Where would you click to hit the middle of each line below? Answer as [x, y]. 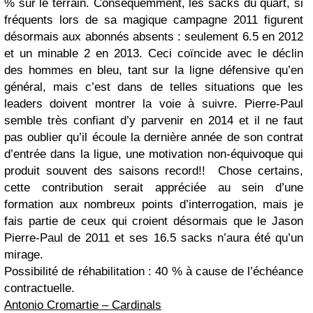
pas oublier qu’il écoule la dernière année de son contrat [154, 137]
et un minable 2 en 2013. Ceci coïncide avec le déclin [154, 53]
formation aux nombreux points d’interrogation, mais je [154, 204]
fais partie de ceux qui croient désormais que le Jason [154, 221]
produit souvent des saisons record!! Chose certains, [154, 170]
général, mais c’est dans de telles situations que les [154, 87]
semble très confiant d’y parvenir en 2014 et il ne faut [154, 120]
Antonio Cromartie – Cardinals [83, 305]
